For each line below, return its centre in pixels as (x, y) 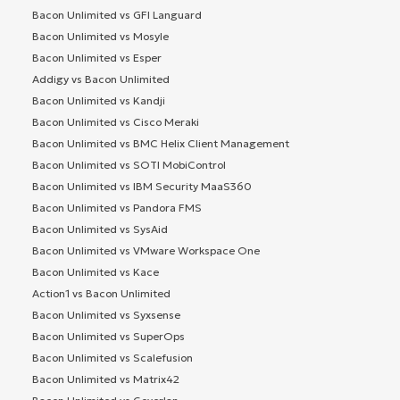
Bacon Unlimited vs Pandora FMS (117, 207)
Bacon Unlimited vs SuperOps (108, 336)
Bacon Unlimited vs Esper (97, 57)
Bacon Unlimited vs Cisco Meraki (116, 121)
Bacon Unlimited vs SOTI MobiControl (129, 164)
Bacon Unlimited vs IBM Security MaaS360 (142, 186)
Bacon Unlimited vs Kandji (99, 100)
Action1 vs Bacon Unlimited (101, 293)
